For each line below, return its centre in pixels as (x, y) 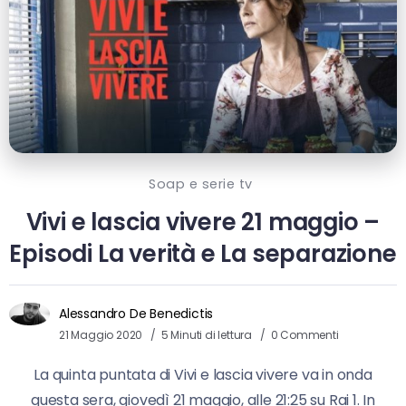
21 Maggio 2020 (101, 335)
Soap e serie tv (201, 184)
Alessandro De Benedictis (136, 314)
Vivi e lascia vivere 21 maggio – (203, 222)
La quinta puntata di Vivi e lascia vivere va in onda (203, 375)
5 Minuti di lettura (208, 335)
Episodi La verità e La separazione (203, 253)
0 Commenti (304, 335)
